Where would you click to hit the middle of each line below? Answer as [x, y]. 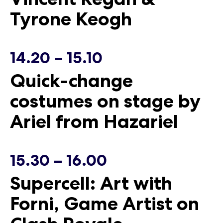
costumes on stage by [105, 101]
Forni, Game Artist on [105, 203]
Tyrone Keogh [71, 19]
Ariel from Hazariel [94, 121]
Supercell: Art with [91, 183]
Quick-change [71, 80]
